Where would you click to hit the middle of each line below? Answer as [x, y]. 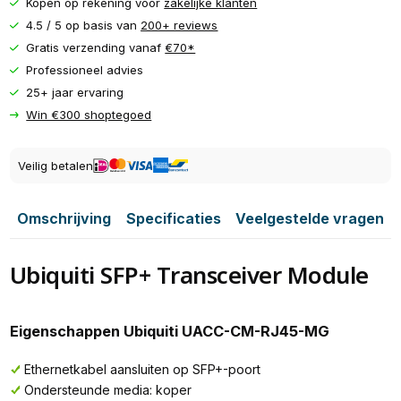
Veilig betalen [55, 165]
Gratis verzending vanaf [96, 48]
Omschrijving [64, 218]
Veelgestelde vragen [310, 218]
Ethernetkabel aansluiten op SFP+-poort [142, 369]
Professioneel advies [85, 70]
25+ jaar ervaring [75, 93]
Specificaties [173, 218]
